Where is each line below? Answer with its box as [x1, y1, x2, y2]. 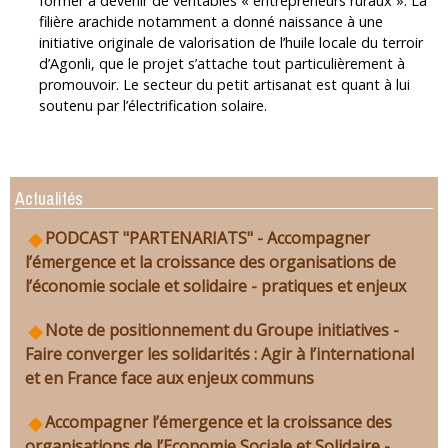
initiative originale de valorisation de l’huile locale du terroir [38, 33, 423, 53]
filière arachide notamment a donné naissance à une [38, 12, 383, 32]
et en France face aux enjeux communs [25, 367, 314, 390]
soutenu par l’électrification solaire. [38, 96, 267, 116]
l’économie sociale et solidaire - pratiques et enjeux [25, 275, 406, 298]
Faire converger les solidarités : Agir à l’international [25, 343, 414, 366]
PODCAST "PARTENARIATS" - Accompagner [45, 227, 370, 250]
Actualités [15, 187, 83, 211]
